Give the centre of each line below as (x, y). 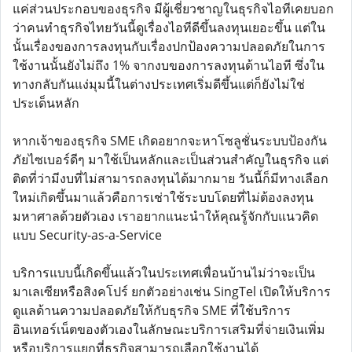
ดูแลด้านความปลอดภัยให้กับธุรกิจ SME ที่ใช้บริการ (152, 310)
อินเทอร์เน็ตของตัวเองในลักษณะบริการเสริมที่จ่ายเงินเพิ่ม (169, 329)
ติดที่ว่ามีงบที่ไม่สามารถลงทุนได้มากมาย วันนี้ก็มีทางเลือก (170, 178)
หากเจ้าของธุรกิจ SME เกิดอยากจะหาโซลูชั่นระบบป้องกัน (170, 141)
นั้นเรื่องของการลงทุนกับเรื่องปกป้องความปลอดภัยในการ (169, 46)
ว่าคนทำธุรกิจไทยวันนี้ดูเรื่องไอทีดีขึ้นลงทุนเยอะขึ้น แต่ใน (169, 27)
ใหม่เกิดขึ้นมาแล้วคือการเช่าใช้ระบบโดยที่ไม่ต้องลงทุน (163, 197)
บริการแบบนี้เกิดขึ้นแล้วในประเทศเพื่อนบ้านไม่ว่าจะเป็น (164, 273)
